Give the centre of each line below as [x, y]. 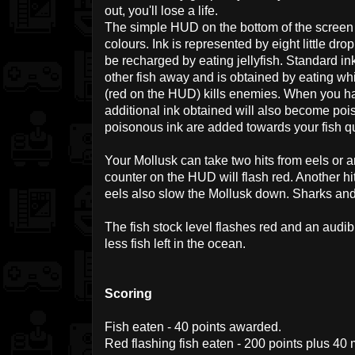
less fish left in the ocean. [175, 244]
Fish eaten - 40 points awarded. [193, 327]
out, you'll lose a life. [161, 11]
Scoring [128, 294]
